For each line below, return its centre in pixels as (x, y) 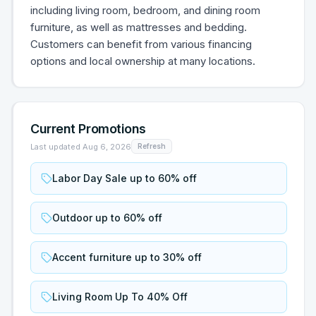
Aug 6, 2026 (107, 146)
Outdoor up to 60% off (107, 218)
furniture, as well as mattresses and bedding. (139, 27)
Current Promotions (88, 129)
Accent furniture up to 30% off (127, 257)
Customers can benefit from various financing (141, 44)
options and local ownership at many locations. (143, 61)
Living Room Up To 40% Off (120, 297)
